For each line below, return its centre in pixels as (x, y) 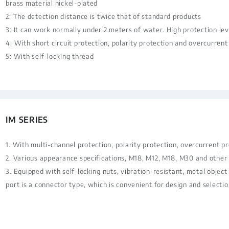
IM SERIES (27, 119)
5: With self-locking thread (50, 56)
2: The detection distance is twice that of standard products (104, 16)
